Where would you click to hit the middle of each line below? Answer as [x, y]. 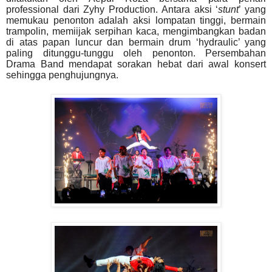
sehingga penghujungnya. [62, 75]
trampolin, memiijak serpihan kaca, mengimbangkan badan [136, 32]
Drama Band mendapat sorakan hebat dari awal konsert [136, 64]
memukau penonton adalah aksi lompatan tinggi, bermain [136, 21]
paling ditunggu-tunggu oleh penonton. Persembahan [136, 53]
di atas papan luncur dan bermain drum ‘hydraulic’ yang [136, 42]
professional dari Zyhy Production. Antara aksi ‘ [112, 10]
